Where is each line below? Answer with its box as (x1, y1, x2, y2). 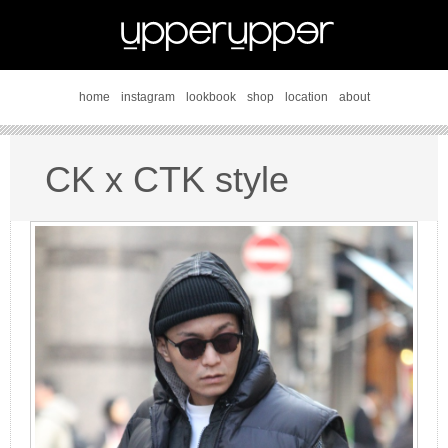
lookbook (185, 90, 236, 104)
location (284, 90, 328, 104)
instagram (120, 90, 175, 104)
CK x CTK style (45, 159, 289, 200)
